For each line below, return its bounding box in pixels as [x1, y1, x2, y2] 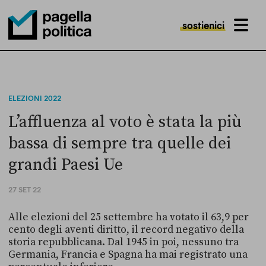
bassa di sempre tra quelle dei [8, 133, 231, 154]
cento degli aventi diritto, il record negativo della [8, 223, 244, 236]
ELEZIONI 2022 [8, 93, 61, 103]
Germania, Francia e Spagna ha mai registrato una [8, 248, 248, 261]
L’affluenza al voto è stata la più [8, 112, 242, 132]
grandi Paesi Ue [8, 154, 123, 175]
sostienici [182, 18, 224, 32]
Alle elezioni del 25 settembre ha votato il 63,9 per [8, 211, 249, 224]
